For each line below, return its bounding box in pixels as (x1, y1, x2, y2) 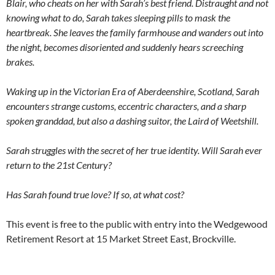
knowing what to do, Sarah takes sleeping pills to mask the (6, 12, 230, 24)
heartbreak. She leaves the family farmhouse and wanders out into (6, 26, 263, 39)
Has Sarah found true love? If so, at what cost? (6, 188, 184, 201)
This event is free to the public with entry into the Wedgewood (6, 218, 268, 230)
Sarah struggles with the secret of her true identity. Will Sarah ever (6, 144, 262, 157)
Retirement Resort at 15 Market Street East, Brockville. (6, 233, 236, 245)
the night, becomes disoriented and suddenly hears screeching (6, 41, 243, 53)
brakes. (6, 56, 34, 68)
